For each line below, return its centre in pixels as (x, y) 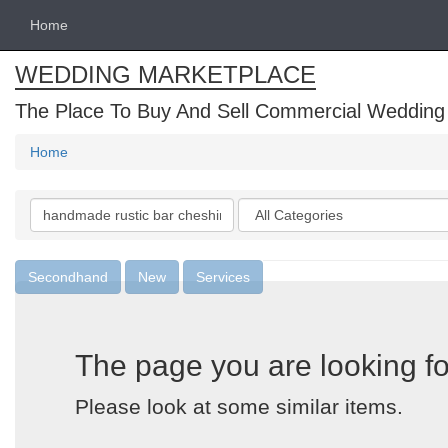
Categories (274, 207)
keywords (62, 227)
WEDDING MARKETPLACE (165, 74)
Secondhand (68, 277)
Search (52, 207)
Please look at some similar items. (239, 406)
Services (223, 277)
